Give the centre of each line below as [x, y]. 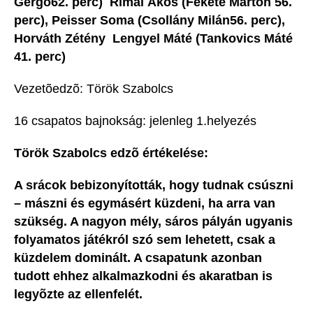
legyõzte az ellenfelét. [82, 294]
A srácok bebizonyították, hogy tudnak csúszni [154, 185]
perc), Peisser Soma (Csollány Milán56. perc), [150, 21]
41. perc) [40, 57]
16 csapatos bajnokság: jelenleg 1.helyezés [135, 121]
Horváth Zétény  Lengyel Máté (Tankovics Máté [153, 39]
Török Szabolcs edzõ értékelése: [113, 153]
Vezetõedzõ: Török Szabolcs [94, 89]
